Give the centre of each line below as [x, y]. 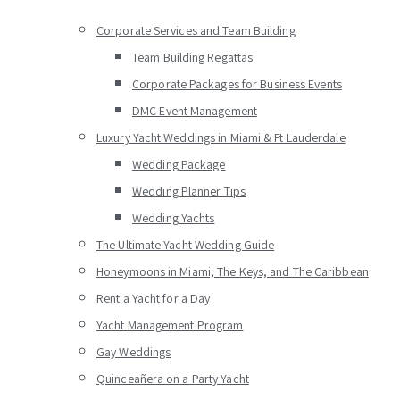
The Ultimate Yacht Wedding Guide [186, 245]
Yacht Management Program [170, 325]
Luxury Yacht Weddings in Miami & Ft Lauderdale [221, 137]
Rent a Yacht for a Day [154, 298]
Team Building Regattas [193, 57]
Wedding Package [179, 164]
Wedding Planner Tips [189, 191]
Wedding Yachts [174, 218]
